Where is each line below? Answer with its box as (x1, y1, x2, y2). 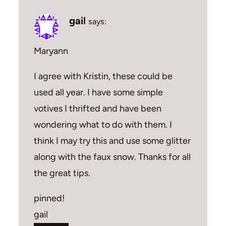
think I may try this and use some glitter (34, 135, 191, 146)
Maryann (34, 45, 68, 56)
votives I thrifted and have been (34, 102, 161, 114)
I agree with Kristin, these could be (34, 70, 173, 82)
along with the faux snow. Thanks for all (34, 151, 191, 162)
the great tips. (34, 167, 90, 179)
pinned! (34, 192, 65, 204)
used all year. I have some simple (34, 86, 163, 98)
